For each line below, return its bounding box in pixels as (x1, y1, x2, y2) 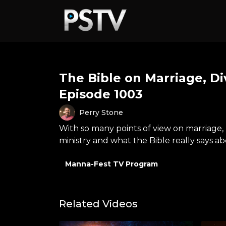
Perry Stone (79, 108, 123, 117)
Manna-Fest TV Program (65, 159, 158, 168)
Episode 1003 (59, 87, 143, 101)
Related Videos (59, 198, 138, 210)
